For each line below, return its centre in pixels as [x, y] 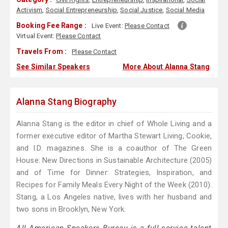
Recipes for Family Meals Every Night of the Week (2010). [114, 185]
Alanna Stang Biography [67, 102]
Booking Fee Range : [51, 26]
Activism [30, 10]
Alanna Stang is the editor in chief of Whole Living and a [114, 124]
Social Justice [141, 10]
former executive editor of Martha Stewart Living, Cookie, [114, 136]
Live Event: [108, 26]
